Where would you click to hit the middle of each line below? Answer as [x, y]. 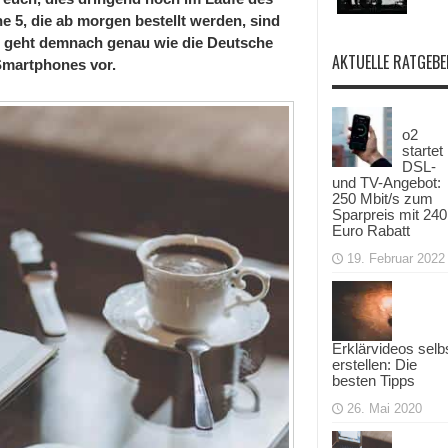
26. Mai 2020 [384, 408]
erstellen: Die [374, 364]
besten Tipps [373, 380]
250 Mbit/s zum [382, 198]
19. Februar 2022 [396, 258]
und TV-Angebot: [386, 182]
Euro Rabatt [371, 230]
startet [422, 150]
